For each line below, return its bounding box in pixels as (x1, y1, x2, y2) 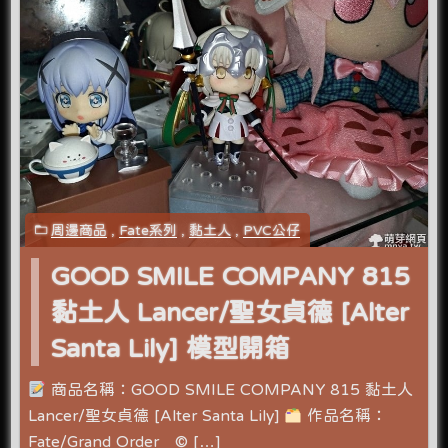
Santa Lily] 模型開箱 (51, 334, 291, 360)
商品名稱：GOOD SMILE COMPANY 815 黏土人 (46, 380, 414, 397)
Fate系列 (119, 222, 178, 237)
